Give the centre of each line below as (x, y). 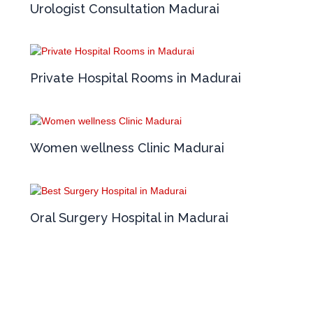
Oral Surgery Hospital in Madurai (129, 217)
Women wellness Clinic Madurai (127, 148)
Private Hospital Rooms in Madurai (135, 78)
